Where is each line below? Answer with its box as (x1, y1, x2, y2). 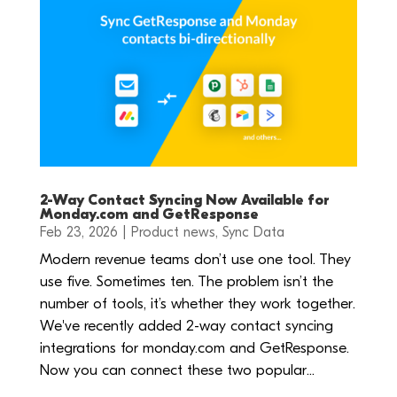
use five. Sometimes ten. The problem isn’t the (39, 272, 333, 290)
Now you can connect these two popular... (39, 361, 315, 378)
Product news (130, 223, 215, 240)
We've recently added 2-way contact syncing (39, 316, 333, 334)
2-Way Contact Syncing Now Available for (39, 191, 330, 208)
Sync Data (222, 223, 284, 240)
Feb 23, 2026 (39, 223, 118, 240)
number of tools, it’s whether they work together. (39, 294, 355, 312)
